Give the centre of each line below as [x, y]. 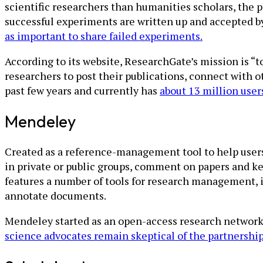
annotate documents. [55, 196]
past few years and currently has [82, 90]
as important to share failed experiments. [104, 36]
